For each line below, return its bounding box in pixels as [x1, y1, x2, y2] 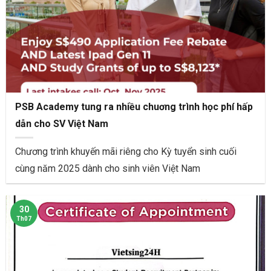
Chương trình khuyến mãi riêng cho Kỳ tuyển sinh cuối [15, 145, 237, 157]
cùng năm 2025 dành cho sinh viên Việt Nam [15, 162, 200, 174]
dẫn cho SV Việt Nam [15, 117, 108, 129]
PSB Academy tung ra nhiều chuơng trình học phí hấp [15, 100, 253, 113]
